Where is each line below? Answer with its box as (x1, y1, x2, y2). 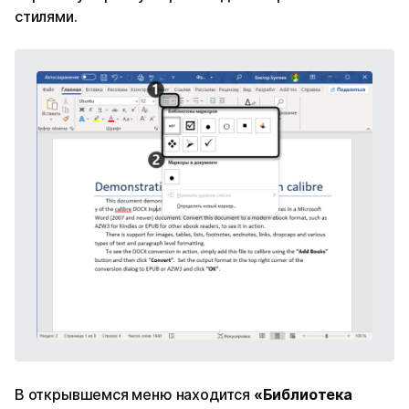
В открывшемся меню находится (15, 384, 254, 404)
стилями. (15, 7, 78, 26)
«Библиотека (253, 384, 352, 404)
